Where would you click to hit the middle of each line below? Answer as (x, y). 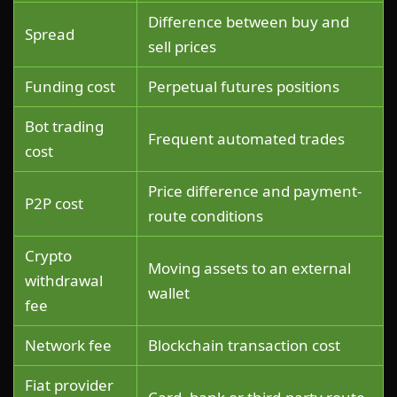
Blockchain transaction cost (244, 345)
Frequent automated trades (246, 138)
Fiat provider (69, 385)
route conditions (206, 215)
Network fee (68, 345)
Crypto (48, 255)
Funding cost (70, 86)
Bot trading (64, 126)
